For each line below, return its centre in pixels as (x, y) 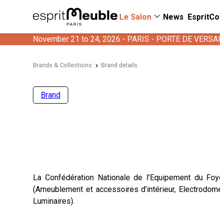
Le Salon (136, 17)
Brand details (119, 65)
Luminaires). (55, 201)
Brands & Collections (63, 65)
